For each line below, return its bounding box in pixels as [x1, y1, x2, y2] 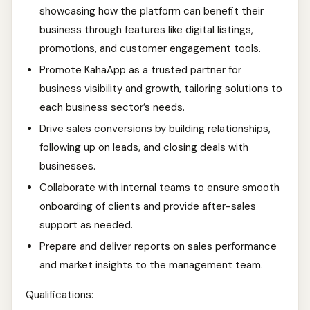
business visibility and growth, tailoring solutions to [39, 82, 282, 95]
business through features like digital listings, [39, 23, 253, 37]
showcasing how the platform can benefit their [39, 4, 264, 18]
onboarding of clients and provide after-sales [39, 199, 256, 213]
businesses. [39, 159, 95, 173]
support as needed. [39, 218, 133, 232]
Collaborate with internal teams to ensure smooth [39, 181, 280, 194]
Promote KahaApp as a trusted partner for [39, 63, 241, 77]
